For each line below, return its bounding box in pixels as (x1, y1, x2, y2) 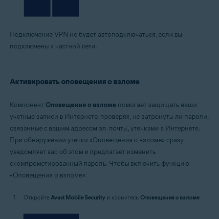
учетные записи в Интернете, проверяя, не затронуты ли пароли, (10, 112, 209, 121)
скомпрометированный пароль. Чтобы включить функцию (10, 159, 189, 168)
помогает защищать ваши (116, 100, 197, 109)
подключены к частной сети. (10, 42, 97, 50)
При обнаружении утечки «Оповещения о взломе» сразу (10, 135, 184, 144)
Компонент (10, 100, 45, 109)
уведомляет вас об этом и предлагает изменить (10, 147, 156, 156)
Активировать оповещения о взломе (10, 76, 140, 86)
